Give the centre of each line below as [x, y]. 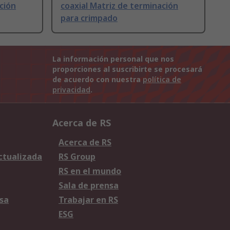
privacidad [71, 90]
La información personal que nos [113, 59]
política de [162, 80]
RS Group [77, 157]
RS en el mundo [90, 171]
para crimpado [89, 18]
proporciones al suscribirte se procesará [127, 69]
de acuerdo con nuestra [98, 80]
